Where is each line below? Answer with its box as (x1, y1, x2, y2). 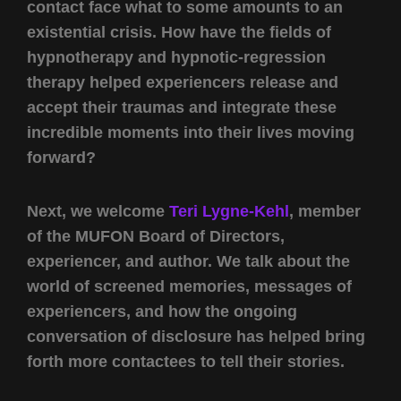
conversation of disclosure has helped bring (27, 327, 365, 346)
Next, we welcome (27, 201, 169, 220)
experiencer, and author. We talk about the (27, 252, 350, 270)
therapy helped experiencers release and (27, 73, 338, 92)
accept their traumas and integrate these (27, 98, 337, 117)
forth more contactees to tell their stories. (27, 352, 345, 371)
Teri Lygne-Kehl (169, 201, 289, 220)
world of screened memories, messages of (27, 277, 352, 295)
